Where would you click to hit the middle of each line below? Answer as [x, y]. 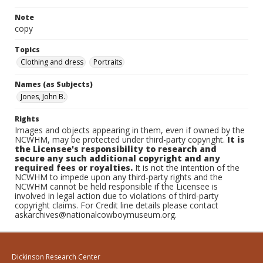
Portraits [108, 62]
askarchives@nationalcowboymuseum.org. [96, 215]
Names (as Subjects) [54, 84]
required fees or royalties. [74, 168]
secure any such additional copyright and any [117, 158]
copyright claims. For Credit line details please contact [117, 205]
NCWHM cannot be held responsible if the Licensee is [116, 186]
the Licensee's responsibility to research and [116, 149]
